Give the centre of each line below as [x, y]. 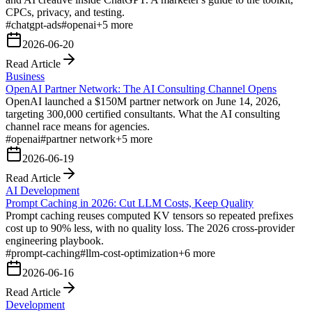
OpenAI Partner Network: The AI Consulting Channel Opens [141, 88]
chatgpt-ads [36, 24]
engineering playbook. [55, 240]
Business [25, 76]
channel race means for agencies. [78, 126]
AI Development [42, 190]
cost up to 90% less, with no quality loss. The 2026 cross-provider [150, 228]
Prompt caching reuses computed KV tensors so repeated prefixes [149, 215]
